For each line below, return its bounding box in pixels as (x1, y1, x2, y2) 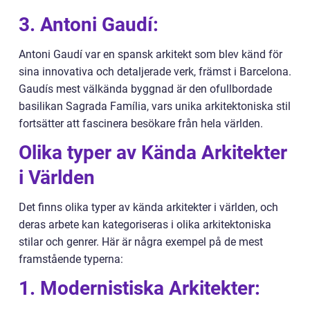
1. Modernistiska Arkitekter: (19, 277, 260, 300)
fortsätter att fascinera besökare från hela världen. (19, 117, 263, 131)
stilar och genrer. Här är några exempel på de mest (19, 235, 263, 249)
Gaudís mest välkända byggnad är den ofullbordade (19, 82, 272, 96)
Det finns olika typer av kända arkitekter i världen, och (19, 201, 278, 215)
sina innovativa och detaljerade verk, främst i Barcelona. (19, 65, 291, 79)
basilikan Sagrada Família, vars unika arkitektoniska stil (19, 100, 291, 113)
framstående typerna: (19, 253, 123, 266)
